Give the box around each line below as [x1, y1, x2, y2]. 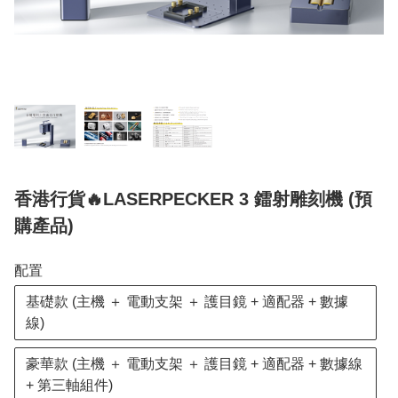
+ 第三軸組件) [26, 378, 113, 394]
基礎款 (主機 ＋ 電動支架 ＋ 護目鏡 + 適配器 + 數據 [26, 294, 348, 310]
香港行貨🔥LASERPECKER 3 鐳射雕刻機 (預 [14, 189, 372, 210]
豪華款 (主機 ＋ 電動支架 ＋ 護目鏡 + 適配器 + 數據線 [26, 356, 362, 372]
